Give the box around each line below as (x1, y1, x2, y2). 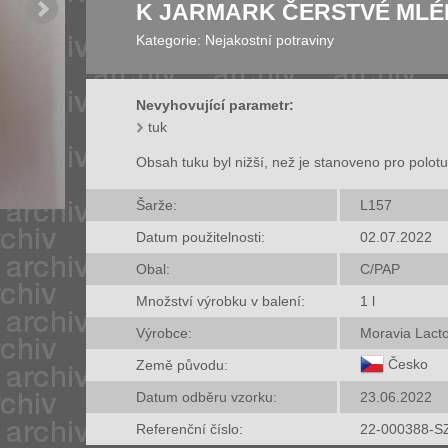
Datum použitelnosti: (136, 228, 265, 245)
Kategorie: (136, 31, 201, 48)
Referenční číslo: (136, 420, 243, 437)
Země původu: (136, 356, 228, 373)
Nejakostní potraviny (205, 31, 334, 48)
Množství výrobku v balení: (136, 292, 305, 309)
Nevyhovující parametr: (136, 96, 294, 113)
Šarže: (136, 196, 177, 213)
